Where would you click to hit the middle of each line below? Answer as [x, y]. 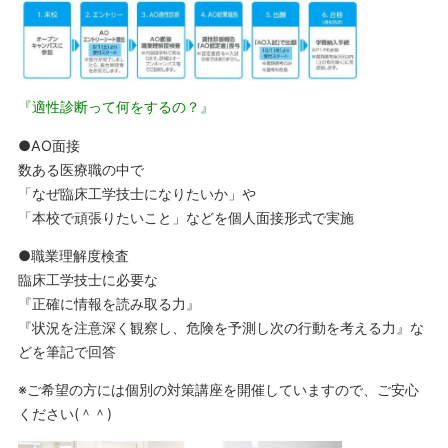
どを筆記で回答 [66, 351]
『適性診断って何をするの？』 [115, 107]
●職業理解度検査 [73, 255]
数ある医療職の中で [80, 169]
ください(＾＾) [64, 414]
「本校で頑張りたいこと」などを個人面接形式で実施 [185, 217]
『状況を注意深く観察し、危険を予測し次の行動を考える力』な [220, 327]
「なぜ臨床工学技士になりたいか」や [136, 193]
